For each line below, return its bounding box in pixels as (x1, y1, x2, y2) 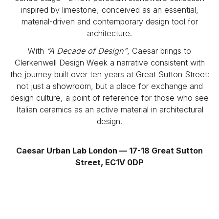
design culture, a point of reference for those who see (10, 93, 209, 103)
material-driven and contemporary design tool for (21, 17, 198, 27)
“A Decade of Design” (46, 46, 127, 56)
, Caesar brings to (127, 46, 191, 56)
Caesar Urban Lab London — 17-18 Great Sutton (16, 146, 203, 156)
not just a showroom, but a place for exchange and (16, 81, 203, 91)
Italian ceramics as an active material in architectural (16, 105, 203, 115)
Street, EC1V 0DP (75, 157, 144, 168)
